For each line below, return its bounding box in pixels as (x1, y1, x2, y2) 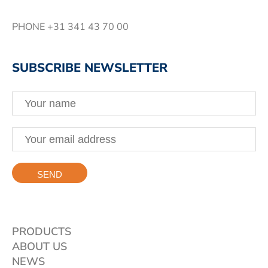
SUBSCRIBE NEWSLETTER (12, 59, 167, 76)
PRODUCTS (12, 224, 71, 239)
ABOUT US (12, 239, 67, 254)
